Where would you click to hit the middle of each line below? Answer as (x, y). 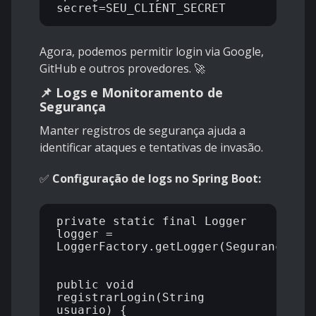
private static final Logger (152, 221)
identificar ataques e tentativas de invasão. (151, 148)
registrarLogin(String (130, 298)
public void (95, 285)
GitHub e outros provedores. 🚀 (122, 69)
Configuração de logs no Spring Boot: (157, 179)
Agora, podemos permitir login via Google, (152, 52)
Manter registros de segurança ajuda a (142, 131)
